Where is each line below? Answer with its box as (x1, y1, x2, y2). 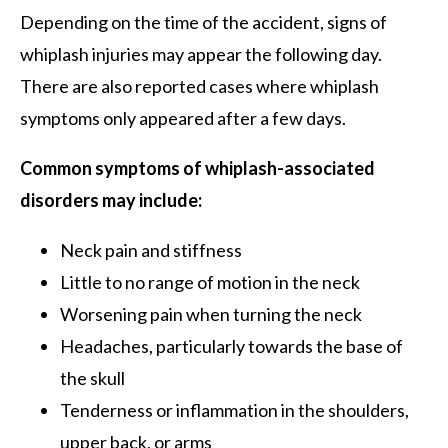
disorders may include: (20, 188, 202, 211)
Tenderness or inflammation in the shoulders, (60, 398, 409, 421)
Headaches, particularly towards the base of (60, 334, 403, 357)
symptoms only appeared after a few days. (20, 106, 346, 129)
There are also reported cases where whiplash (20, 74, 379, 97)
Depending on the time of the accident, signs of (20, 10, 387, 33)
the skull (60, 366, 125, 389)
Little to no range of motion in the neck (60, 270, 360, 293)
